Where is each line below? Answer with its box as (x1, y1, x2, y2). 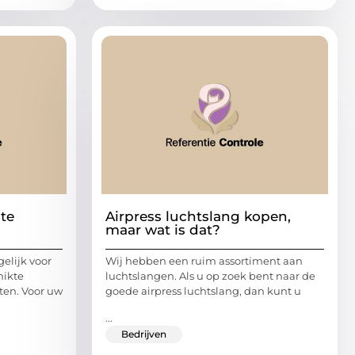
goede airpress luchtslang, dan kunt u (105, 284, 301, 298)
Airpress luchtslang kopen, (105, 208, 291, 225)
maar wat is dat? (105, 222, 220, 239)
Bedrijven (121, 327, 166, 340)
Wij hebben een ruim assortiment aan (105, 254, 303, 268)
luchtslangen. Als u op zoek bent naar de (105, 269, 315, 283)
